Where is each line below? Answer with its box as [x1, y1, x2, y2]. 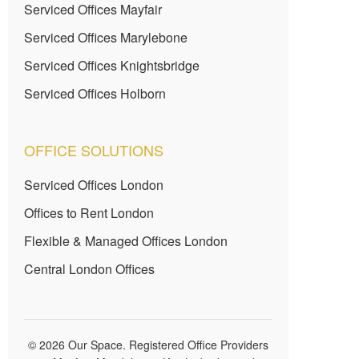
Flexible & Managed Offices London [24, 232, 228, 251]
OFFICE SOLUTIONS [24, 139, 163, 161]
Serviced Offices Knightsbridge [24, 56, 200, 75]
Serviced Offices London [24, 175, 163, 195]
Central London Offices [24, 260, 155, 279]
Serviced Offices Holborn [24, 84, 166, 103]
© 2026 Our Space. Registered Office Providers [27, 337, 268, 353]
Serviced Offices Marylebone [24, 28, 188, 47]
